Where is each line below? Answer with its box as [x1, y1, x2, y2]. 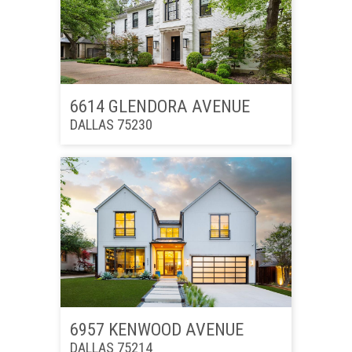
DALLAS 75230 [69, 116, 152, 134]
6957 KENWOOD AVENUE [69, 319, 244, 340]
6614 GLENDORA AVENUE [69, 96, 250, 117]
